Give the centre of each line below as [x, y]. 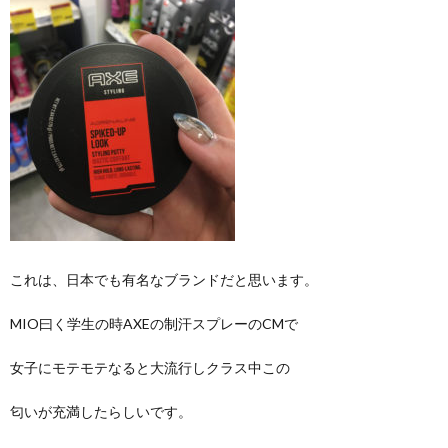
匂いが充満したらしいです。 [101, 411]
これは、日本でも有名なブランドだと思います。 [164, 279]
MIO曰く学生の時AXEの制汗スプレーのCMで [154, 323]
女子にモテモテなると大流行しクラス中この [150, 367]
